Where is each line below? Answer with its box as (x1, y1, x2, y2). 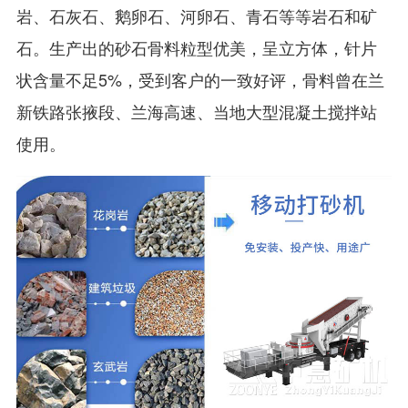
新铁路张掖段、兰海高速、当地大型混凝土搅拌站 (15, 98, 377, 123)
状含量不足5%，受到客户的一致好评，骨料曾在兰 (15, 66, 384, 91)
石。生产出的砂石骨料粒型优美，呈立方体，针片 (15, 35, 377, 59)
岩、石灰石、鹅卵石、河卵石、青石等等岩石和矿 (15, 3, 377, 27)
